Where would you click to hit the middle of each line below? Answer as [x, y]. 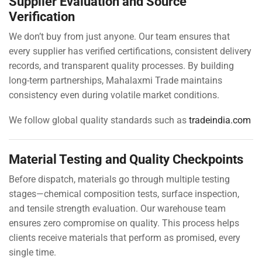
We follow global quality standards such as [99, 120]
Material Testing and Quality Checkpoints [126, 159]
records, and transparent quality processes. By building [121, 65]
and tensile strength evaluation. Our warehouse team [117, 209]
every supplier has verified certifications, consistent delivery [130, 51]
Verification [42, 16]
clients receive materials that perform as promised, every [125, 238]
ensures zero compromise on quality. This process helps [124, 223]
